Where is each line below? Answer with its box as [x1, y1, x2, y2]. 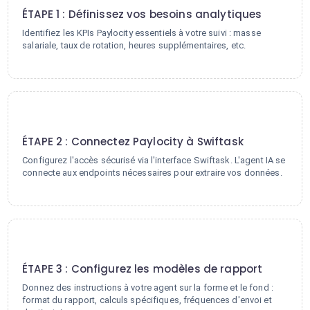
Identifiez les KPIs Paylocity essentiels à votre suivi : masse [22, 28, 261, 38]
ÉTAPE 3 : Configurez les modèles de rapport [22, 262, 263, 276]
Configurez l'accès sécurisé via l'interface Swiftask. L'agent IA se [22, 155, 286, 165]
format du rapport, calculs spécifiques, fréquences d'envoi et [22, 295, 272, 305]
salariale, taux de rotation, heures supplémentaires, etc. [22, 40, 246, 51]
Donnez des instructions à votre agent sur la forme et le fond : [22, 282, 273, 293]
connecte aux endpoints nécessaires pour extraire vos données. [22, 167, 282, 178]
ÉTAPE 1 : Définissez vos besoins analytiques [22, 7, 262, 21]
